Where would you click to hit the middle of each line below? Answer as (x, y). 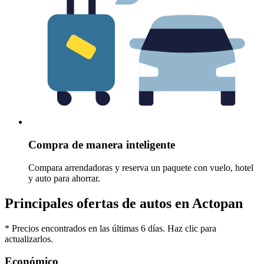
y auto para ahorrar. (64, 178)
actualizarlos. (29, 239)
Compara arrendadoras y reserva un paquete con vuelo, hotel (141, 167)
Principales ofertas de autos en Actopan (124, 203)
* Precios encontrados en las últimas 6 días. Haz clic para (110, 228)
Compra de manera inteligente (102, 145)
